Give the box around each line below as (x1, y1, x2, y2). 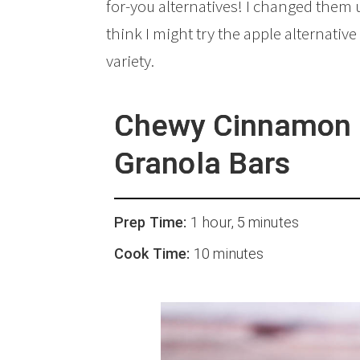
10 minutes (194, 245, 264, 263)
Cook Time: (114, 245, 194, 263)
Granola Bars (114, 145, 291, 181)
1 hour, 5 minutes (190, 214, 299, 231)
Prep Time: (114, 214, 191, 231)
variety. (106, 50, 154, 72)
